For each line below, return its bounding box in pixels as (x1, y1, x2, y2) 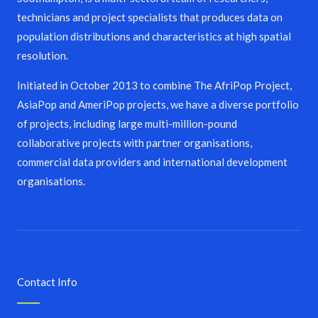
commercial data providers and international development (17, 155, 287, 168)
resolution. (17, 48, 68, 62)
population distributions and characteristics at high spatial (17, 29, 291, 43)
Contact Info (17, 275, 77, 288)
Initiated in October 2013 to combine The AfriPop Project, (17, 78, 292, 92)
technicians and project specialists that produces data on (17, 10, 283, 23)
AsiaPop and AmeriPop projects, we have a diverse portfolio (17, 97, 299, 111)
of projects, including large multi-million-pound (17, 116, 237, 130)
